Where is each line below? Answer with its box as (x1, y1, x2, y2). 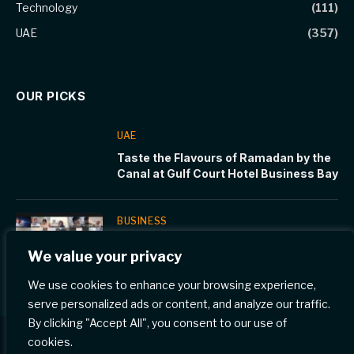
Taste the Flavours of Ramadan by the (117, 151, 331, 165)
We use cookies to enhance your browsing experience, (28, 278, 316, 292)
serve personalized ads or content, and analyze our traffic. (28, 297, 330, 311)
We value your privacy (28, 248, 182, 265)
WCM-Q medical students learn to (117, 236, 307, 250)
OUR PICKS (16, 88, 86, 104)
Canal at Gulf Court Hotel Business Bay (117, 167, 338, 181)
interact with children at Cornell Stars (117, 252, 330, 266)
